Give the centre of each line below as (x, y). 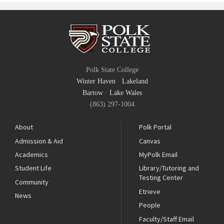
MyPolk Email (158, 154)
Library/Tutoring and (169, 168)
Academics (31, 154)
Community (32, 182)
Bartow (92, 93)
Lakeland (135, 81)
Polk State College (112, 70)
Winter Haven (96, 81)
